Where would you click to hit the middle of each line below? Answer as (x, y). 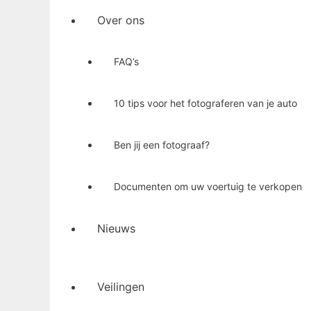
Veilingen (121, 286)
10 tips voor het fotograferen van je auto (205, 103)
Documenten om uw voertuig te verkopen (208, 186)
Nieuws (116, 228)
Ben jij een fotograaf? (162, 144)
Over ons (121, 20)
